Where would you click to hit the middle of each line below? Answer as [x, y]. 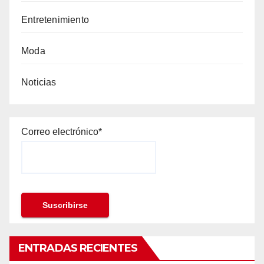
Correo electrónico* [62, 131]
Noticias [39, 82]
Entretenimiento [55, 19]
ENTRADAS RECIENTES [78, 248]
